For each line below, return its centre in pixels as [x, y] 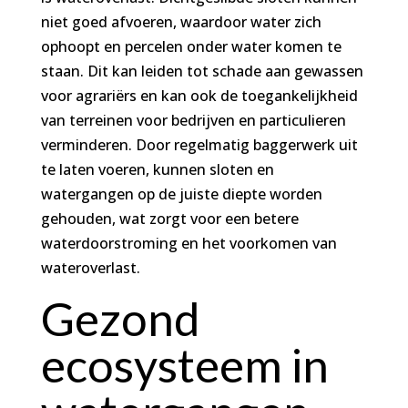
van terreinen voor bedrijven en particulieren [193, 120]
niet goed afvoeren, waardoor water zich [181, 21]
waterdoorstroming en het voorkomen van [189, 243]
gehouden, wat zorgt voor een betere [169, 218]
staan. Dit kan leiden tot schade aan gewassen [202, 71]
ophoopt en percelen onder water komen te [191, 46]
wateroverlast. [90, 267]
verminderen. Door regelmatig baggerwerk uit [199, 144]
